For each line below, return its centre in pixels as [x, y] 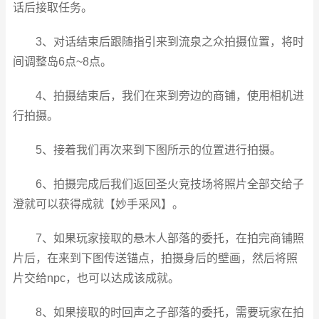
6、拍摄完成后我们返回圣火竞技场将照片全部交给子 [169, 184]
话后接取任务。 [53, 7]
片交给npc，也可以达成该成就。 [96, 278]
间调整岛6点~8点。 [62, 62]
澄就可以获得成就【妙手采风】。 [98, 204]
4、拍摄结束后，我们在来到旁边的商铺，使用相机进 [169, 96]
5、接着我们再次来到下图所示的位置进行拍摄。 [158, 150]
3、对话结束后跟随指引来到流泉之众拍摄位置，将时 [169, 42]
